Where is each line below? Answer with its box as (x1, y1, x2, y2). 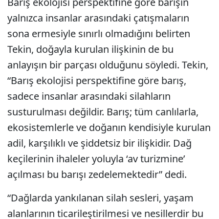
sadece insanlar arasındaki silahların (7, 89, 171, 103)
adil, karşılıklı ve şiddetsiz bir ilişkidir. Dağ (7, 136, 192, 150)
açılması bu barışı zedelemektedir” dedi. (7, 168, 187, 181)
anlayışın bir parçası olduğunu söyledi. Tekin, (7, 58, 208, 72)
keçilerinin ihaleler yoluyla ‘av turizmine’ (7, 152, 185, 166)
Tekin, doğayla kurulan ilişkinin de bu (7, 43, 174, 56)
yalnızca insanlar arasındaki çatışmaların (7, 11, 189, 25)
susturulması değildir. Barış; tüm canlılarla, (7, 105, 198, 119)
